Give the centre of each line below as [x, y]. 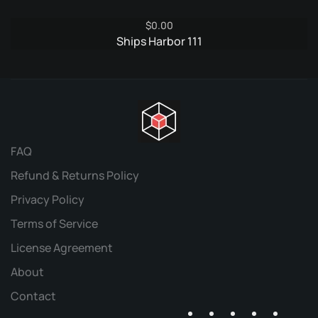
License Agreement [62, 248]
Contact [33, 296]
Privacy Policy [48, 200]
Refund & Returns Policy [75, 176]
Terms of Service [54, 224]
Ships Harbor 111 [159, 42]
